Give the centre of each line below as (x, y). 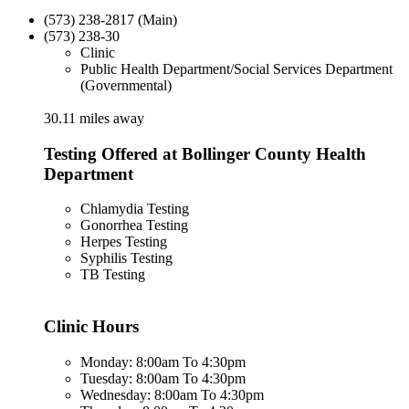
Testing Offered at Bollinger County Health (205, 153)
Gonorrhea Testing (134, 225)
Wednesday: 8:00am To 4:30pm (172, 394)
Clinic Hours (91, 327)
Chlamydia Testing (135, 209)
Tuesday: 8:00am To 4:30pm (163, 378)
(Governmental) (126, 85)
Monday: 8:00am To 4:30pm (163, 362)
